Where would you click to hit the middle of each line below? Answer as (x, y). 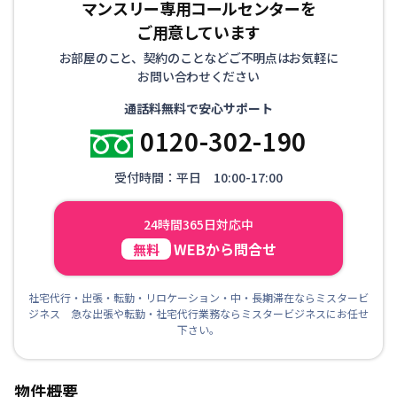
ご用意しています (198, 31)
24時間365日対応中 (198, 224)
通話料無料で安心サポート (198, 108)
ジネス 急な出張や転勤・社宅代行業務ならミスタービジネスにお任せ (198, 313)
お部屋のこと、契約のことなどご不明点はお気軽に (198, 57)
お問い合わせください (198, 76)
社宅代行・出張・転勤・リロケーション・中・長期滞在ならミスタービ (198, 297)
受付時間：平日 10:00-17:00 (198, 177)
